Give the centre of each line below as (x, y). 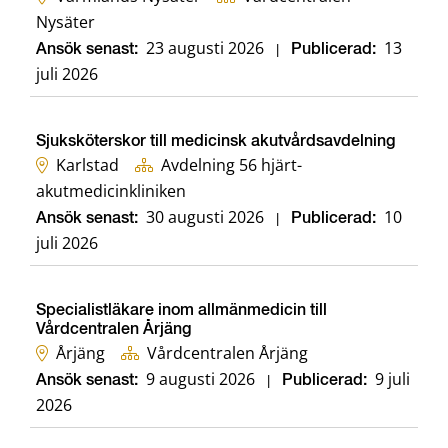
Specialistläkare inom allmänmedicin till (181, 311)
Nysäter (65, 22)
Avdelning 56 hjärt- (231, 165)
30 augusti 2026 (205, 217)
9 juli (392, 379)
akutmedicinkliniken (111, 191)
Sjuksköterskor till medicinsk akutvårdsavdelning (215, 142)
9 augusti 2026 (200, 379)
